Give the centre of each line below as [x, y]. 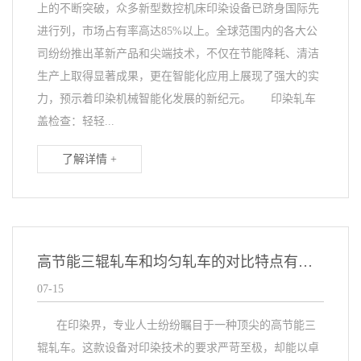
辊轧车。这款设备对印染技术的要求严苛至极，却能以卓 [178, 348]
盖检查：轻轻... [76, 121]
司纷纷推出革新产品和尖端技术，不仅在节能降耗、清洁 [178, 54]
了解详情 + [89, 159]
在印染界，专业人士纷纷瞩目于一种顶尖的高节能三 [176, 325]
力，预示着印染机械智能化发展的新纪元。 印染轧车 [176, 99]
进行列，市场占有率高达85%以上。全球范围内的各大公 [177, 31]
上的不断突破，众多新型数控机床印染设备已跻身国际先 [178, 8]
